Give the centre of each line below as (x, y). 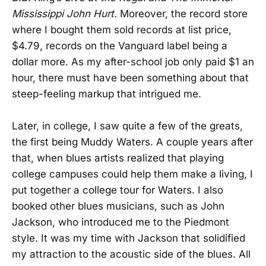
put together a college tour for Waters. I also (118, 190)
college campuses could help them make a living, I (132, 174)
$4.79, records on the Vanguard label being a (120, 45)
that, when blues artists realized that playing (118, 158)
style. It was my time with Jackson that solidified (129, 238)
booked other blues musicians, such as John (118, 206)
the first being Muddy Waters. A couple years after (132, 142)
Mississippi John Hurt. (66, 13)
